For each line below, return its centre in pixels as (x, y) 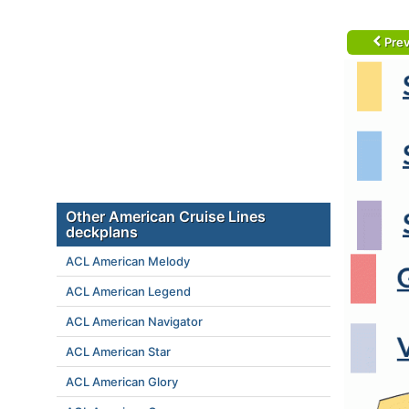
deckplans (102, 232)
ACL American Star (118, 351)
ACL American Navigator (134, 321)
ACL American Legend (128, 291)
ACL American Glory (122, 382)
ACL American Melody (128, 261)
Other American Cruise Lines (166, 216)
